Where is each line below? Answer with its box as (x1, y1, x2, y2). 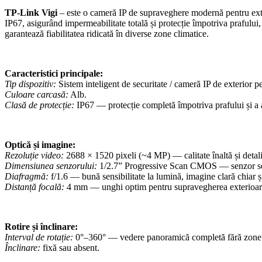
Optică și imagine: (5, 139, 75, 150)
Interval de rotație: (5, 232, 73, 242)
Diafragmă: (5, 171, 49, 181)
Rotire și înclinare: (5, 221, 78, 232)
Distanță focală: (5, 181, 64, 192)
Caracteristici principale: (5, 68, 103, 78)
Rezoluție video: (5, 150, 64, 160)
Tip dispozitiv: (5, 78, 56, 89)
